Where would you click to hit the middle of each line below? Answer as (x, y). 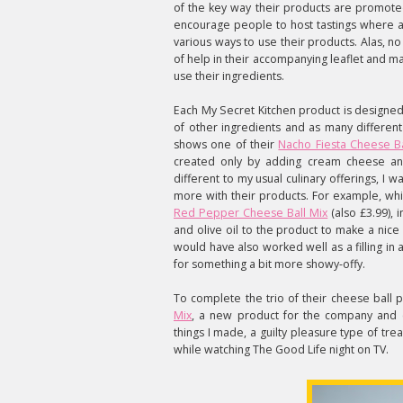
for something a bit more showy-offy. (269, 264)
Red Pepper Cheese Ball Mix (251, 213)
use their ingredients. (229, 76)
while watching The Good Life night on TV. (281, 349)
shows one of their (226, 144)
